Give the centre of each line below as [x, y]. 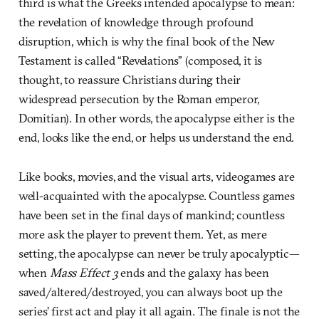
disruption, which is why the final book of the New [147, 41]
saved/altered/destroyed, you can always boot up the [151, 291]
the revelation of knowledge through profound [136, 21]
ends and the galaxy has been [193, 272]
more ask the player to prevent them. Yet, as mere [142, 234]
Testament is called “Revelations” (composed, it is [140, 60]
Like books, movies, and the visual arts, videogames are [156, 176]
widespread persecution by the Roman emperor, [139, 98]
